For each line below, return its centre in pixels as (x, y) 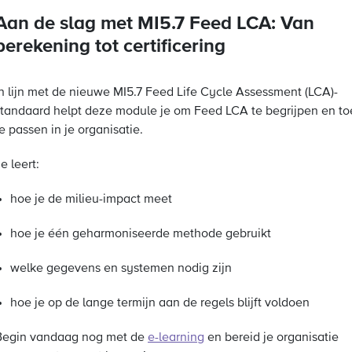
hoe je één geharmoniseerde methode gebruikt (141, 234)
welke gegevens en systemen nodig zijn (121, 269)
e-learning (176, 338)
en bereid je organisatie (271, 338)
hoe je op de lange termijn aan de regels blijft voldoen (160, 303)
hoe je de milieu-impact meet (91, 200)
